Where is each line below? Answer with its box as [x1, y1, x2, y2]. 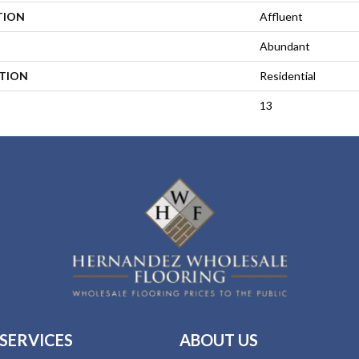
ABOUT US [179, 330, 258, 350]
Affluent [260, 9, 303, 23]
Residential [260, 68, 316, 83]
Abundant [260, 38, 310, 53]
